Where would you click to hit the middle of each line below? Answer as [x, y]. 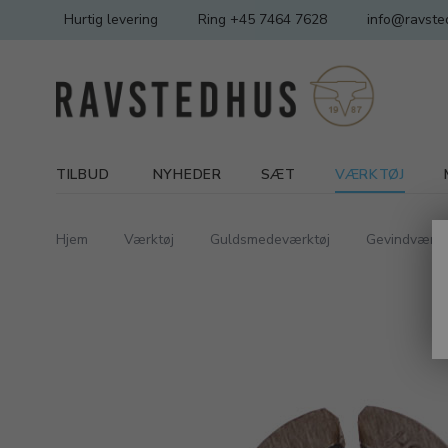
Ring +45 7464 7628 [262, 19]
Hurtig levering [111, 19]
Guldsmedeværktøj [270, 239]
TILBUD [83, 174]
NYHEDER [187, 174]
